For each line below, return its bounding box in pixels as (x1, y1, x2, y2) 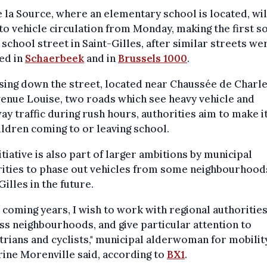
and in (84, 52, 118, 66)
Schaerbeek (25, 52, 84, 66)
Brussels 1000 (118, 52, 187, 66)
